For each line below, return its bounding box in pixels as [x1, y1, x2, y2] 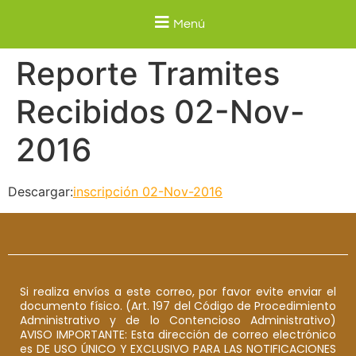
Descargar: [8, 184, 73, 200]
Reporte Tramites [16, 54, 280, 94]
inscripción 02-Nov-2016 [73, 184, 222, 200]
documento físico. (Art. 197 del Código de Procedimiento [20, 297, 336, 314]
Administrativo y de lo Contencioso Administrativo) [20, 311, 336, 328]
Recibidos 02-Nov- [16, 92, 305, 132]
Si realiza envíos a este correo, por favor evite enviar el [20, 283, 336, 300]
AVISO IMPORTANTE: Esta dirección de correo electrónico [20, 326, 336, 342]
